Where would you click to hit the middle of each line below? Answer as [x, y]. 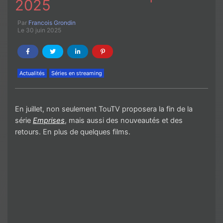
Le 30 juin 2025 [39, 30]
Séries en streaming [77, 73]
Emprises [49, 120]
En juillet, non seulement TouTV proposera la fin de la [104, 109]
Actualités [32, 73]
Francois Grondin [52, 22]
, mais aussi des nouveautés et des [124, 120]
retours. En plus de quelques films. [74, 132]
